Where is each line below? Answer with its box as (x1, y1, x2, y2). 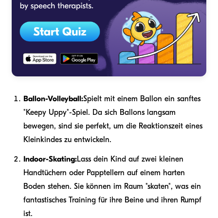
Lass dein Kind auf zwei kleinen (77, 154, 183, 163)
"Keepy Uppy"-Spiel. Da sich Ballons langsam (23, 108, 176, 117)
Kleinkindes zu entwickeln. (23, 135, 111, 144)
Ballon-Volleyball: (23, 94, 83, 103)
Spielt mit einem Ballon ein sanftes (83, 94, 200, 103)
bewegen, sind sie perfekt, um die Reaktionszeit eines (23, 121, 202, 130)
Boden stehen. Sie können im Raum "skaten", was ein (23, 182, 201, 191)
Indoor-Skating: (23, 154, 77, 163)
